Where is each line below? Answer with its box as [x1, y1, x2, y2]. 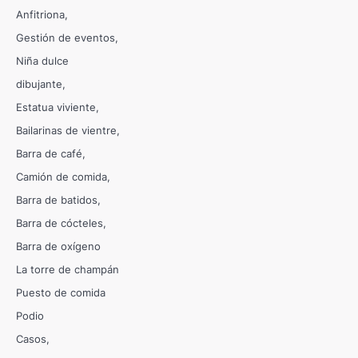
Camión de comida [16, 170, 107, 184]
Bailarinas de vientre [16, 124, 117, 137]
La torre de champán [16, 263, 119, 276]
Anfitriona [16, 8, 65, 22]
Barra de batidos [16, 193, 97, 207]
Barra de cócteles [16, 217, 103, 230]
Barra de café [16, 147, 82, 161]
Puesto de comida [16, 286, 105, 300]
